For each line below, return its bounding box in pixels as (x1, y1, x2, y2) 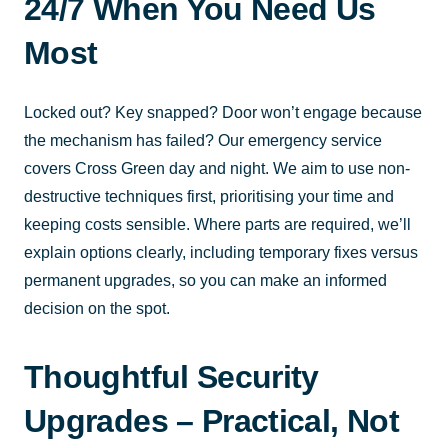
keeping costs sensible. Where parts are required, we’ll (24, 215, 411, 233)
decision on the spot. (24, 299, 170, 317)
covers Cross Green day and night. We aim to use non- (24, 159, 410, 177)
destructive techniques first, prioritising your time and (24, 187, 394, 205)
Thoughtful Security (24, 358, 319, 395)
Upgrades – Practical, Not (24, 402, 399, 439)
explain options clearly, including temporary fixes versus (24, 243, 418, 261)
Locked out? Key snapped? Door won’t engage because (24, 103, 422, 121)
